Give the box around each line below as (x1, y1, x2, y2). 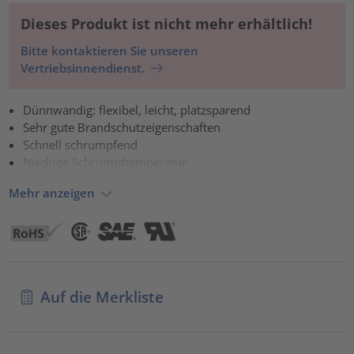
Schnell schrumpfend (23, 137, 138, 153)
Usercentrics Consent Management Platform (115, 29, 286, 40)
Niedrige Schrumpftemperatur (23, 154, 187, 171)
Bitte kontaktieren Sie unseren (21, 43, 199, 59)
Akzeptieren (139, 2, 205, 16)
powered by (68, 29, 116, 40)
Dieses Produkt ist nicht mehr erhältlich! (21, 13, 313, 33)
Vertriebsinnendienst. (21, 60, 145, 77)
